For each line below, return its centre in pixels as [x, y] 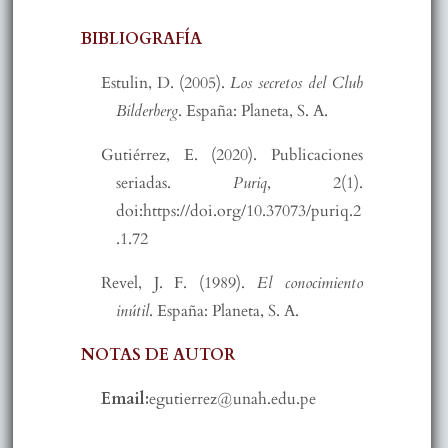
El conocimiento [304, 282]
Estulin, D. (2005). [165, 82]
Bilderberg [146, 110]
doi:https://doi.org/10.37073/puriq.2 [238, 210]
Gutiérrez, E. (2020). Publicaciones [232, 154]
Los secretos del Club [297, 82]
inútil [132, 310]
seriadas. [174, 182]
